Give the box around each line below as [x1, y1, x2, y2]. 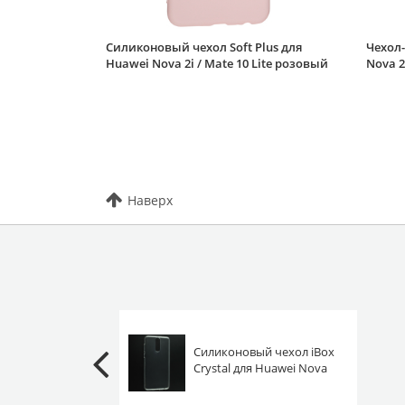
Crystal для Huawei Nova [193, 360, 327, 377]
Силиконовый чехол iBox [193, 344, 334, 361]
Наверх [127, 191, 173, 209]
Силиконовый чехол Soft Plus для [106, 38, 302, 55]
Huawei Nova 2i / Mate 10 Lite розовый [106, 54, 328, 71]
